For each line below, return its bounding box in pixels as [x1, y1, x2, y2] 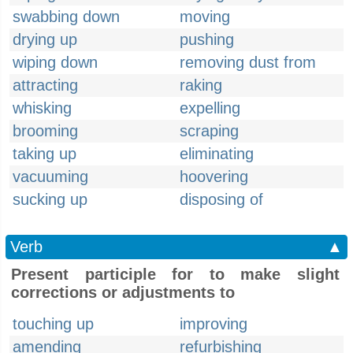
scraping [180, 122, 239, 139]
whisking [13, 99, 72, 117]
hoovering [180, 168, 248, 185]
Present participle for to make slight [11, 266, 340, 283]
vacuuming [13, 168, 88, 185]
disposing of [180, 191, 263, 208]
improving [180, 315, 247, 333]
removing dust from [180, 54, 316, 71]
